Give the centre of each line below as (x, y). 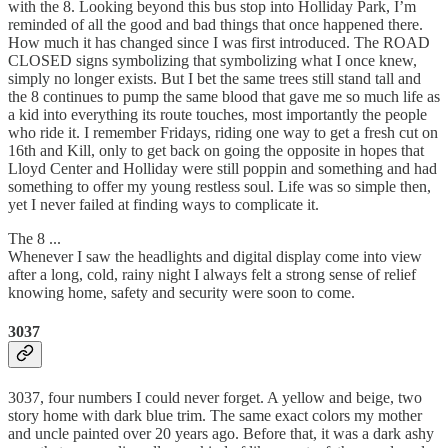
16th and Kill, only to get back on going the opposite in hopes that (216, 150)
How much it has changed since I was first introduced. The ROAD (219, 42)
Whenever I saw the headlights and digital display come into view (215, 256)
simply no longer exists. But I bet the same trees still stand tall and (214, 78)
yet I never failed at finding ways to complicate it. (163, 204)
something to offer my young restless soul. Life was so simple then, (219, 186)
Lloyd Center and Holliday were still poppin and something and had (222, 168)
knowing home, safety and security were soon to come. (181, 292)
